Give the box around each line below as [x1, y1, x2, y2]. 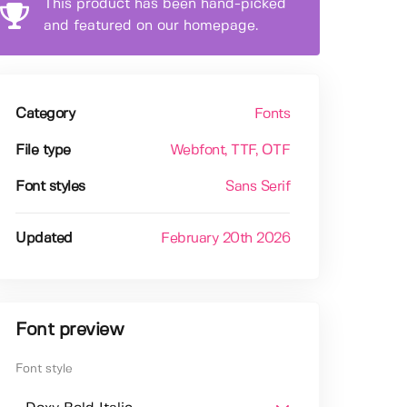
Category [15, 107, 75, 122]
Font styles [15, 180, 85, 194]
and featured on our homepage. [44, 19, 259, 34]
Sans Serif [225, 180, 291, 194]
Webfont [169, 144, 225, 158]
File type [15, 144, 71, 158]
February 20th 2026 [161, 232, 291, 246]
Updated [15, 232, 73, 246]
